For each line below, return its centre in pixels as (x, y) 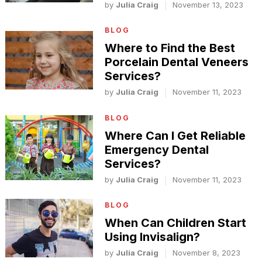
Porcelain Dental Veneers (177, 62)
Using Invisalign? (153, 237)
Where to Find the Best (170, 48)
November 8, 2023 (207, 252)
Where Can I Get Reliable (175, 135)
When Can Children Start (176, 223)
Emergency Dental (157, 149)
